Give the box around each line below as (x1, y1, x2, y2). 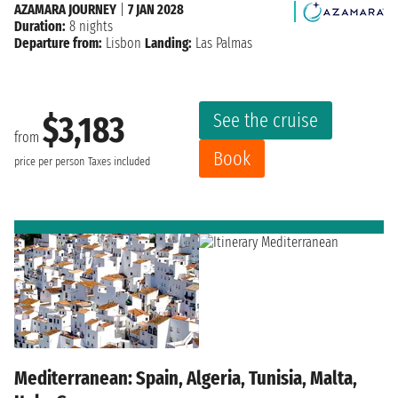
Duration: (14, 17, 66, 35)
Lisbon (106, 34, 141, 52)
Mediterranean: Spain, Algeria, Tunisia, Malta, (14, 366, 357, 391)
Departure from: (14, 34, 102, 52)
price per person (14, 155, 84, 170)
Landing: (145, 34, 192, 52)
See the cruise (213, 107, 318, 132)
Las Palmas (192, 34, 252, 52)
